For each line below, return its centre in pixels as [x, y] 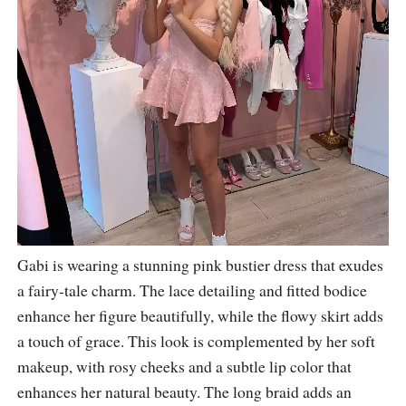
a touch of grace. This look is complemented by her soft [196, 340]
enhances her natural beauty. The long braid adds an [184, 391]
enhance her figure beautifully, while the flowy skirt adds [200, 315]
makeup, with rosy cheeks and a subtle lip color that [184, 366]
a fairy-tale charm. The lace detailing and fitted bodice [192, 290]
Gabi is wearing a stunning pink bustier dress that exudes [200, 264]
